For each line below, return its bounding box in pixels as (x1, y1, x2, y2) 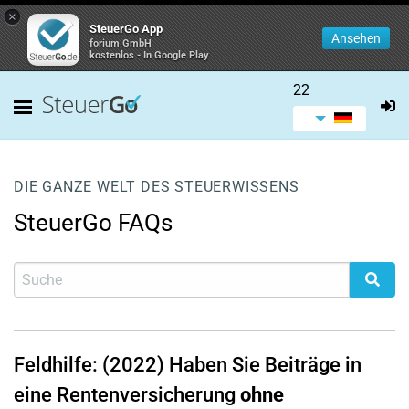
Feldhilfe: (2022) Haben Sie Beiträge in (14, 353, 362, 376)
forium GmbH (89, 37, 152, 49)
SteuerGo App (89, 22, 163, 36)
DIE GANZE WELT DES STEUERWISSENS (14, 178, 299, 195)
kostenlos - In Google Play (89, 49, 209, 61)
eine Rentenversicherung (14, 383, 240, 406)
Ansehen (331, 31, 381, 46)
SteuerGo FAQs (14, 209, 173, 236)
